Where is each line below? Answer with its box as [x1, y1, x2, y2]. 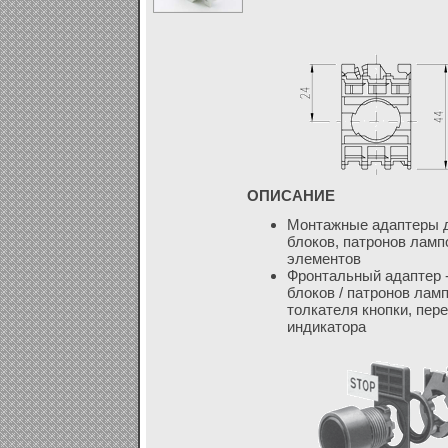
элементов [286, 250, 361, 267]
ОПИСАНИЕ [246, 187, 335, 204]
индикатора [286, 318, 366, 335]
